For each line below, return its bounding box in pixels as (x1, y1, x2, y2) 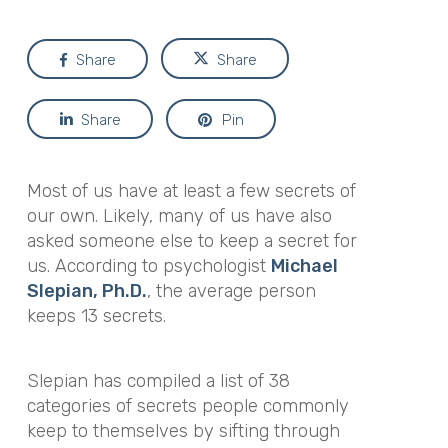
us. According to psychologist (26, 255, 271, 277)
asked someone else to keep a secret (26, 230, 334, 252)
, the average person (146, 280, 316, 302)
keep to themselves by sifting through (26, 419, 340, 442)
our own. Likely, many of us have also (26, 205, 332, 227)
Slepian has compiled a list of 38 (26, 369, 290, 392)
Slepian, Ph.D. (26, 280, 147, 302)
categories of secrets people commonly (26, 394, 349, 417)
